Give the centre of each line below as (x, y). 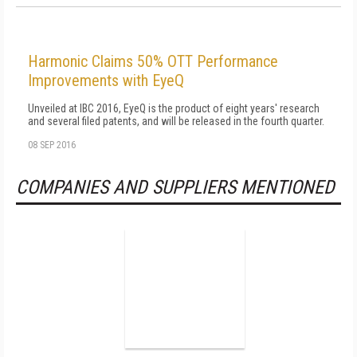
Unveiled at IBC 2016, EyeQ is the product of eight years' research (174, 108)
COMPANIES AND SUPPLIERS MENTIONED (175, 187)
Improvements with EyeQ (106, 80)
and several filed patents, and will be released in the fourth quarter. (176, 121)
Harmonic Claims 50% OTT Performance (153, 61)
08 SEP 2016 (52, 145)
